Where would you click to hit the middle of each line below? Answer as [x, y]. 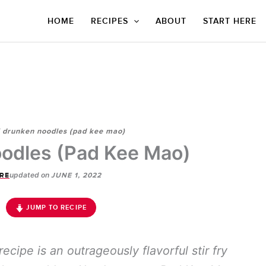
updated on [29, 175]
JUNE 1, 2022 [76, 175]
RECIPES [109, 21]
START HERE [230, 21]
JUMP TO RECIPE [55, 208]
